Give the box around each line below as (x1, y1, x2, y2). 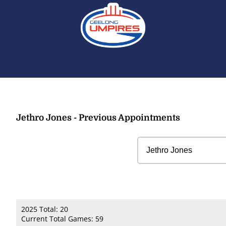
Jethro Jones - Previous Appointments (16, 112, 180, 123)
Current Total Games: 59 (21, 214, 103, 223)
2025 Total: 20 (21, 204, 68, 214)
